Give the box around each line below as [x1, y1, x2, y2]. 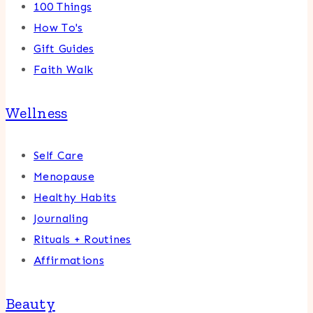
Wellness [6, 103, 68, 123]
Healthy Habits [34, 191, 117, 205]
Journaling [34, 212, 89, 226]
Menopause [34, 170, 94, 184]
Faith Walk [34, 63, 94, 77]
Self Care [34, 149, 83, 163]
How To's [34, 21, 83, 35]
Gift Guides [34, 42, 94, 56]
